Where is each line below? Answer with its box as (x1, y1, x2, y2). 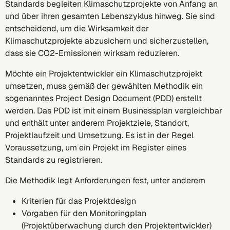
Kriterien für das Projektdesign (22, 196, 140, 206)
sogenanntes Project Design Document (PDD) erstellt (5, 93, 202, 104)
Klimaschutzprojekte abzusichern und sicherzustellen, (5, 35, 208, 46)
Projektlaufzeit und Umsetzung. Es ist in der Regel (5, 130, 194, 141)
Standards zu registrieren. (5, 155, 106, 165)
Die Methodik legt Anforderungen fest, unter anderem (5, 175, 205, 186)
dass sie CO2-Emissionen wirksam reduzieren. (5, 48, 179, 59)
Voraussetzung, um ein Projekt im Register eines (5, 142, 186, 153)
